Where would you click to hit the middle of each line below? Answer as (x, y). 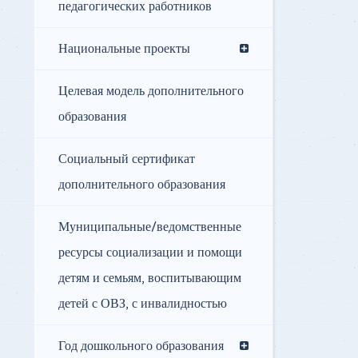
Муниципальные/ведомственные (150, 227)
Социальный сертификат (127, 159)
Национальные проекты (124, 49)
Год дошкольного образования (141, 346)
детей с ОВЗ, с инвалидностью (143, 304)
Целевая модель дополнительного (151, 91)
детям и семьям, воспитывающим (150, 278)
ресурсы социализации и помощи (150, 253)
